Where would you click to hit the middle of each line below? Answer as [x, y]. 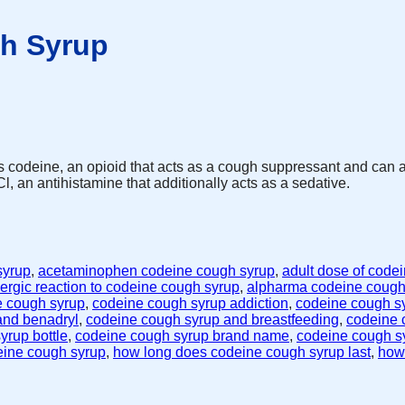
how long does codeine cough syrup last [242, 353]
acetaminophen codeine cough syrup [156, 271]
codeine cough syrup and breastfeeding [212, 320]
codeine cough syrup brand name [182, 336]
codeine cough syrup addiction [190, 304]
